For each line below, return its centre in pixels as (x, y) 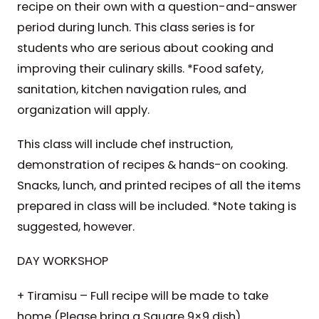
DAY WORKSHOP (62, 261)
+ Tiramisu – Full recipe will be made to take (142, 296)
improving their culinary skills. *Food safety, (140, 69)
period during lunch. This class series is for (136, 28)
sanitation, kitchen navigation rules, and (131, 90)
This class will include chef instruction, (125, 145)
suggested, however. (75, 227)
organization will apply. (83, 110)
